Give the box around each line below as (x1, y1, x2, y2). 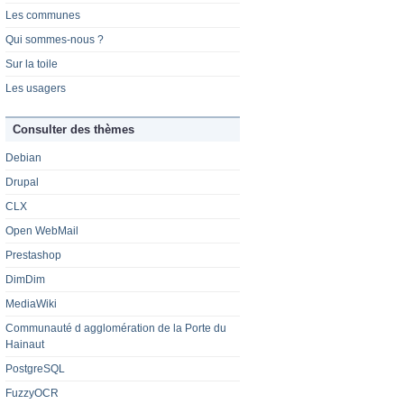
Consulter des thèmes (13, 123, 134, 137)
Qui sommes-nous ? (5, 33, 104, 47)
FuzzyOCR (5, 387, 59, 400)
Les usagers (5, 82, 66, 96)
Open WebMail (5, 225, 78, 238)
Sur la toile (5, 58, 58, 71)
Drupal (5, 176, 39, 189)
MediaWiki (5, 298, 57, 311)
